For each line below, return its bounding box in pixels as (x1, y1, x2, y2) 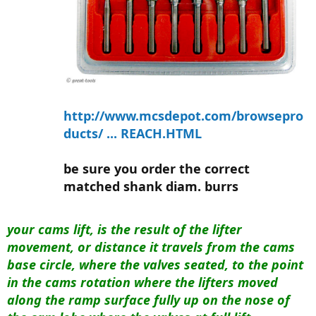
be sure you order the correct (63, 160, 250, 178)
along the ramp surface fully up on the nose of (7, 291, 290, 309)
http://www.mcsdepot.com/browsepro (63, 107, 303, 125)
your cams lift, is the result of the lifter (7, 221, 242, 238)
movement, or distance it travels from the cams (7, 238, 295, 256)
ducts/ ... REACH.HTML (63, 125, 202, 142)
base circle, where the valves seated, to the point (7, 256, 303, 274)
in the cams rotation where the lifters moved (7, 274, 278, 291)
